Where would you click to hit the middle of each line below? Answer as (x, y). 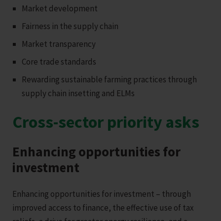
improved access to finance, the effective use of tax (103, 207)
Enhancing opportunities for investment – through (102, 194)
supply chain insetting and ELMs (78, 93)
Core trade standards (59, 61)
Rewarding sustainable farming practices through (110, 79)
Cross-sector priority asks (106, 122)
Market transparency (59, 44)
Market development (60, 8)
